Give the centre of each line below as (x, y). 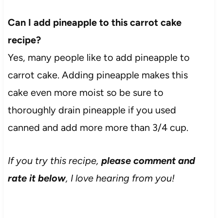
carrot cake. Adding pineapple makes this (98, 75)
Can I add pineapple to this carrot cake (94, 23)
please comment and (148, 161)
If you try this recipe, (54, 161)
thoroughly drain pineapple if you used (92, 110)
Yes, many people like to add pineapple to (99, 58)
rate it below (36, 178)
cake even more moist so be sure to (85, 93)
